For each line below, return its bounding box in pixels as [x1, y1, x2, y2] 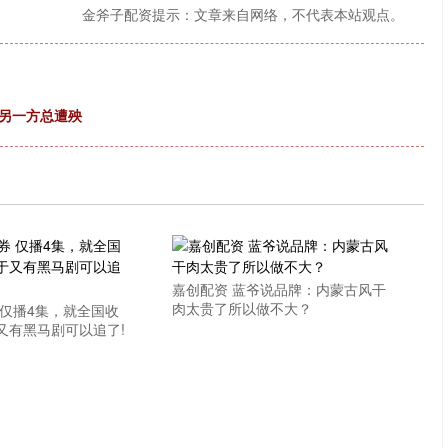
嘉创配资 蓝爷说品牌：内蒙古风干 [172, 279, 387, 299]
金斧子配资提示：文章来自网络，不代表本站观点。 [82, 4, 404, 24]
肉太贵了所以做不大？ [172, 298, 313, 318]
